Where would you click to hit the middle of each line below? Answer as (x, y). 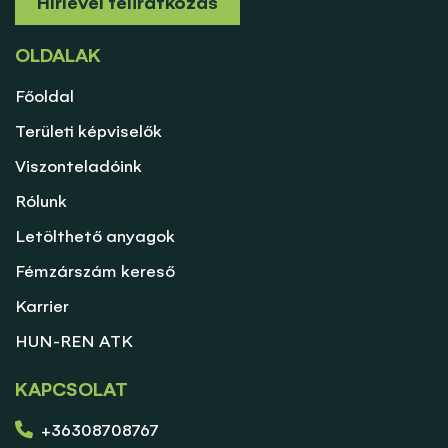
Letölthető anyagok (95, 236)
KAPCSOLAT (71, 390)
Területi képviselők (88, 131)
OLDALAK (58, 56)
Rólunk (41, 201)
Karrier (42, 306)
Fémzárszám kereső (95, 271)
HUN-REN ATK (74, 341)
